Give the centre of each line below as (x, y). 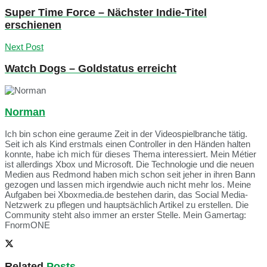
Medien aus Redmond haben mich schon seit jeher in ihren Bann (130, 175)
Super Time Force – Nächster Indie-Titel (106, 12)
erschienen (33, 25)
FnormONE (27, 225)
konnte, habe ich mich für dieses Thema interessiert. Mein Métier (131, 154)
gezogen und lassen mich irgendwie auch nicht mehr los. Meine (128, 185)
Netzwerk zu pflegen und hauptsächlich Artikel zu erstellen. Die (127, 205)
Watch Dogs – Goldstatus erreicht (91, 68)
